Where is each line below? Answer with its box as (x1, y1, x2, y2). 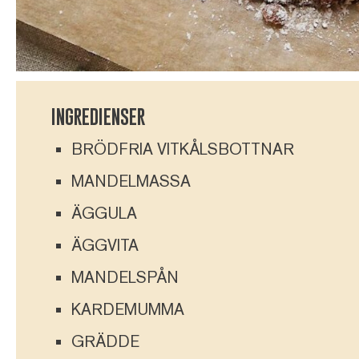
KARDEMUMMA (71, 299, 184, 319)
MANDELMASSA (71, 171, 191, 191)
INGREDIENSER (51, 104, 145, 128)
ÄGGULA (71, 203, 137, 223)
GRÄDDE (71, 331, 139, 351)
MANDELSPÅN (71, 267, 179, 287)
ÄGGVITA (71, 235, 139, 255)
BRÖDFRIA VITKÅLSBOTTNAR (71, 139, 294, 159)
